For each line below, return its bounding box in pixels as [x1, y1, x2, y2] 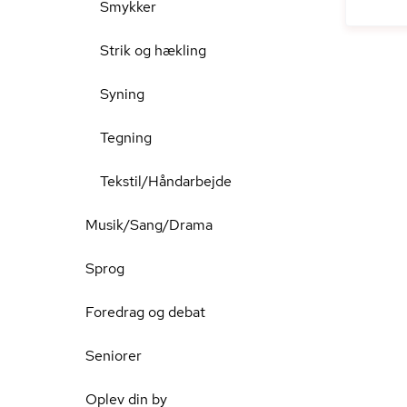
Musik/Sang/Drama [85, 215, 213, 234]
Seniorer [85, 346, 142, 365]
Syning [100, 84, 144, 104]
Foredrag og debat [85, 303, 205, 322]
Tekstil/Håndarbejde [100, 172, 232, 191]
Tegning [100, 128, 152, 147]
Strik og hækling [100, 41, 206, 60]
